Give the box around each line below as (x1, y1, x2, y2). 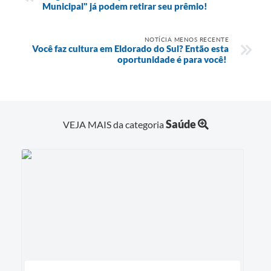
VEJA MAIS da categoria (62, 118, 166, 130)
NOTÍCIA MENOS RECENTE (144, 35, 229, 43)
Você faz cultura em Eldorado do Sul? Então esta (30, 42, 229, 54)
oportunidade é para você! (117, 53, 229, 65)
